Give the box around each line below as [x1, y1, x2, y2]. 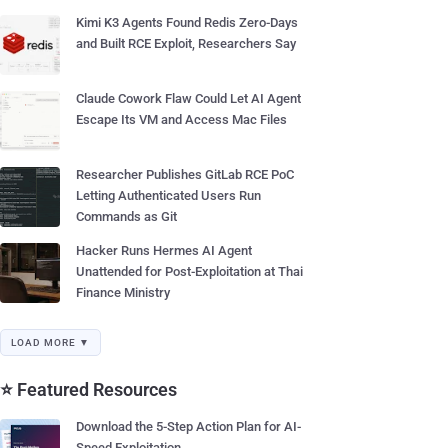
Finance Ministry [76, 285, 170, 300]
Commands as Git [76, 209, 177, 224]
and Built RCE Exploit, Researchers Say [76, 36, 296, 51]
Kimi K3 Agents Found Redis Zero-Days [76, 15, 298, 30]
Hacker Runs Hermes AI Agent [76, 243, 252, 258]
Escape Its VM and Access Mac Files [76, 112, 287, 127]
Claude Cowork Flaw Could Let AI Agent [76, 91, 301, 106]
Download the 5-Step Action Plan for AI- [76, 419, 301, 434]
